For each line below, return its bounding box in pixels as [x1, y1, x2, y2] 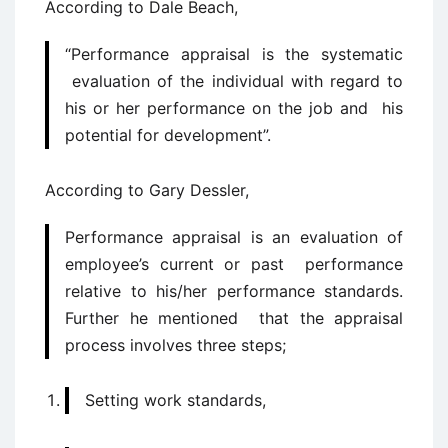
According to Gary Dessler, [45, 180, 249, 200]
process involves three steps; [65, 335, 286, 355]
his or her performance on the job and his [65, 98, 403, 118]
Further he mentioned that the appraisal [65, 308, 403, 328]
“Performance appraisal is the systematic [65, 44, 403, 64]
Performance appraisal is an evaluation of [65, 227, 403, 247]
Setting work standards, [85, 390, 266, 410]
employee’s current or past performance [65, 254, 403, 274]
